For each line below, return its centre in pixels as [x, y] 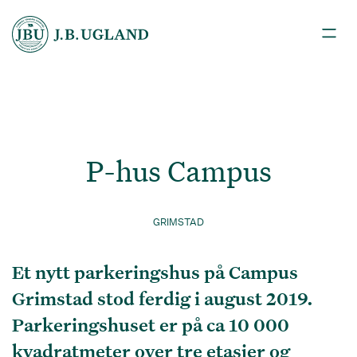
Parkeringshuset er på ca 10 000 [151, 324]
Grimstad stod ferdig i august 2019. [163, 298]
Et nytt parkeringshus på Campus [155, 272]
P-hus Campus [178, 171]
